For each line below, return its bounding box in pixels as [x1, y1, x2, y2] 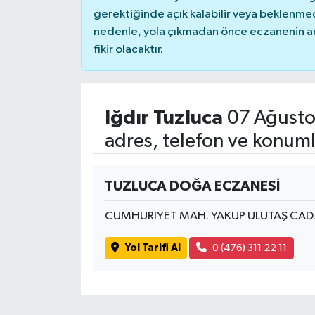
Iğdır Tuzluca [104, 108, 223, 128]
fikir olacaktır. [93, 43, 163, 56]
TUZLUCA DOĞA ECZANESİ [104, 179, 280, 193]
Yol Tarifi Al [124, 243, 181, 254]
